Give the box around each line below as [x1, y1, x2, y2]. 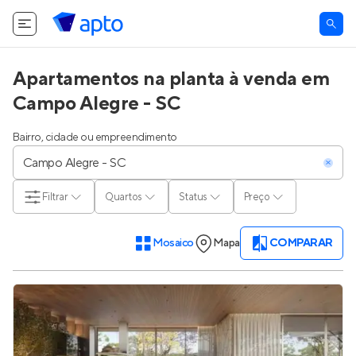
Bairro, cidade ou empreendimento [13, 130, 177, 145]
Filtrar [42, 190, 68, 203]
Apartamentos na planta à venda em [13, 67, 330, 91]
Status [179, 190, 207, 203]
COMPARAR [269, 236, 333, 250]
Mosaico [152, 236, 194, 250]
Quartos [104, 190, 142, 203]
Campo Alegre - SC [13, 91, 181, 116]
